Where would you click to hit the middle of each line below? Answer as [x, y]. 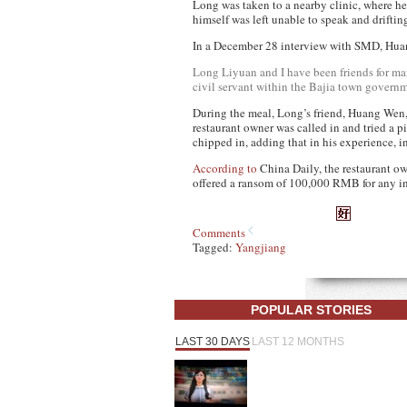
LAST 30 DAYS [213, 342]
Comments [219, 233]
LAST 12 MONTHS [298, 342]
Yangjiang [261, 247]
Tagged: [214, 247]
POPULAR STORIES [311, 310]
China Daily [289, 168]
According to [225, 168]
